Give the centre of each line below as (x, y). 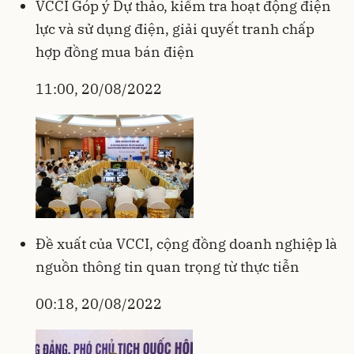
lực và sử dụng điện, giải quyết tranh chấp (175, 29)
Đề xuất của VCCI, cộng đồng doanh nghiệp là (186, 244)
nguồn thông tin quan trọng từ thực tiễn (168, 267)
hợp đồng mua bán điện (115, 52)
